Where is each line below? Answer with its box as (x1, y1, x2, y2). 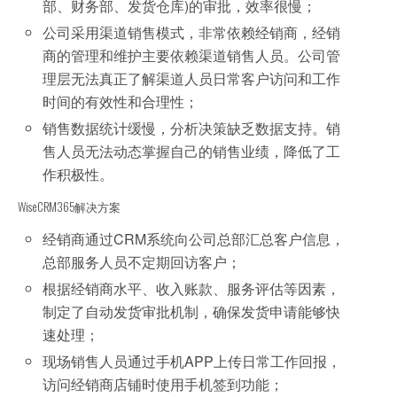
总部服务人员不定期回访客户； (43, 251, 242, 272)
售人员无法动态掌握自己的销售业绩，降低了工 (43, 140, 341, 161)
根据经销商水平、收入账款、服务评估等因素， (43, 278, 341, 300)
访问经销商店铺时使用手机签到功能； (43, 374, 284, 395)
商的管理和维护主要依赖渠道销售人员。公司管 (43, 44, 341, 66)
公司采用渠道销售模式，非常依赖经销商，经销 (43, 21, 341, 43)
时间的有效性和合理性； (43, 90, 199, 112)
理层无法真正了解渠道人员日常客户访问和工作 (43, 67, 341, 89)
